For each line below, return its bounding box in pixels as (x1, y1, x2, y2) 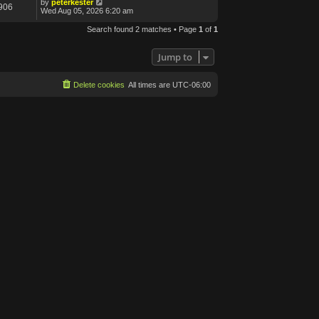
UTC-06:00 (172, 80, 211, 90)
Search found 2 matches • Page (87, 25, 199, 34)
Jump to (158, 51, 192, 64)
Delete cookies (73, 80, 125, 90)
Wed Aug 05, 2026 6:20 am (41, 6, 133, 16)
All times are (128, 80, 172, 90)
